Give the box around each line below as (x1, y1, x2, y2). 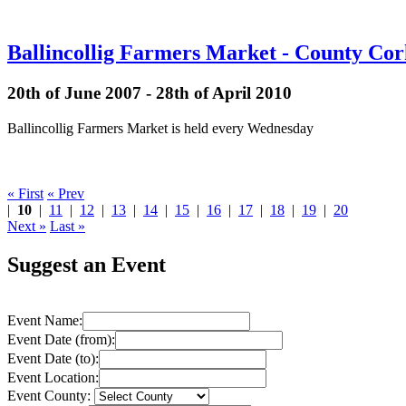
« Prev (47, 185, 84, 201)
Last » (50, 217, 85, 234)
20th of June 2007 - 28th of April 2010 (7, 83, 292, 103)
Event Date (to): (7, 350, 99, 366)
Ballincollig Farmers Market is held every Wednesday (7, 120, 314, 136)
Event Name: (7, 312, 82, 328)
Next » (7, 217, 46, 234)
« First (7, 185, 43, 201)
